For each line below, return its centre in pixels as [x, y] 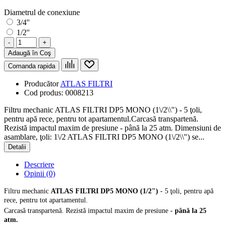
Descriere [39, 165]
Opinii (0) [40, 174]
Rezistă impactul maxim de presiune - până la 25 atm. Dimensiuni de [113, 128]
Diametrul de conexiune [42, 13]
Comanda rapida [32, 66]
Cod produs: [45, 93]
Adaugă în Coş [30, 53]
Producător [42, 84]
